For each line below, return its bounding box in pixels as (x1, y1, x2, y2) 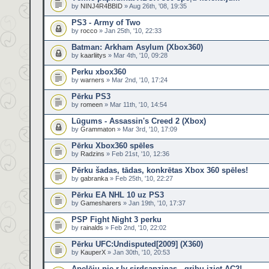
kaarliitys (80, 52, 106, 59)
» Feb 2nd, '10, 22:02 (103, 224, 166, 231)
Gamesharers (80, 199, 121, 207)
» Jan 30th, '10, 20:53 (106, 249, 170, 256)
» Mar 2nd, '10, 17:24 (104, 76, 168, 83)
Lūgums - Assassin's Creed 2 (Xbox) (71, 116, 206, 125)
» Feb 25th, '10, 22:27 (108, 175, 173, 182)
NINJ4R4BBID (80, 2, 122, 10)
